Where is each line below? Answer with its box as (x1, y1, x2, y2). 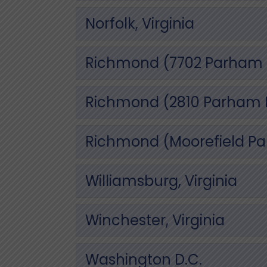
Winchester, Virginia (85, 210, 225, 230)
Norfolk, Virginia (85, 13, 194, 33)
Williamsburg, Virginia (85, 170, 237, 191)
